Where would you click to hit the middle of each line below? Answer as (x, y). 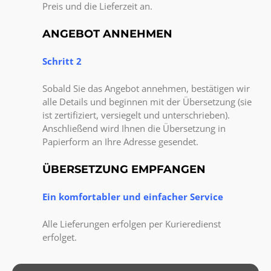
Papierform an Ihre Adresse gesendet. (120, 141)
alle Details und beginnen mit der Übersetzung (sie (147, 101)
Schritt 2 (62, 61)
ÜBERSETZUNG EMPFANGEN (124, 170)
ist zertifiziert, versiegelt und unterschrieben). (136, 115)
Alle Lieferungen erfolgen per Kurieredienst (132, 224)
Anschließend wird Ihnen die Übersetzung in (134, 128)
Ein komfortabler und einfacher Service (133, 197)
